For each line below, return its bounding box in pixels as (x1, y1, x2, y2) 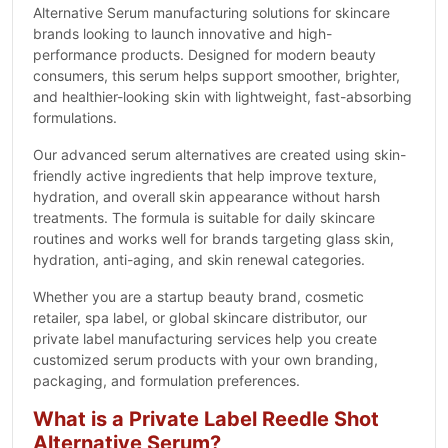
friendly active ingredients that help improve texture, (33, 167, 377, 184)
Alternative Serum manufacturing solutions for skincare (33, 4, 390, 21)
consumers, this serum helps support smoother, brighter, (33, 67, 400, 84)
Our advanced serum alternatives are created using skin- (33, 146, 406, 163)
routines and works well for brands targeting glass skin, (33, 230, 394, 247)
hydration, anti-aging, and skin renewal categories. (33, 251, 365, 268)
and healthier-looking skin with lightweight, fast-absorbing (33, 88, 412, 105)
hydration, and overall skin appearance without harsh (33, 188, 380, 205)
